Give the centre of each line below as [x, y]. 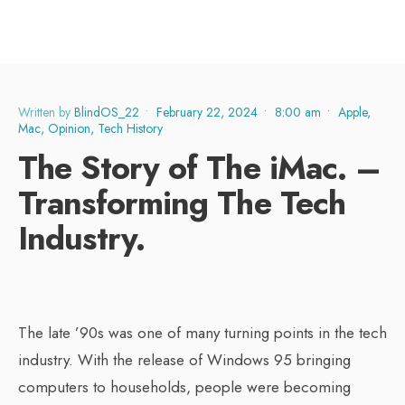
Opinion [69, 128]
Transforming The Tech [182, 203]
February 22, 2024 [207, 112]
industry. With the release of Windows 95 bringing [184, 360]
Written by [46, 112]
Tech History [130, 128]
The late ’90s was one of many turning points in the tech [202, 333]
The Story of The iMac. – [200, 168]
